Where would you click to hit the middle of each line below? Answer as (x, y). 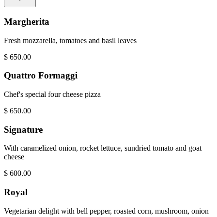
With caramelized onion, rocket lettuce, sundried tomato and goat (103, 148)
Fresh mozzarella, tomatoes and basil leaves (70, 40)
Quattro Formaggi (41, 76)
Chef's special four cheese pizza (52, 94)
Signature (23, 129)
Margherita (27, 21)
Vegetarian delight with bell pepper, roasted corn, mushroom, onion (106, 211)
